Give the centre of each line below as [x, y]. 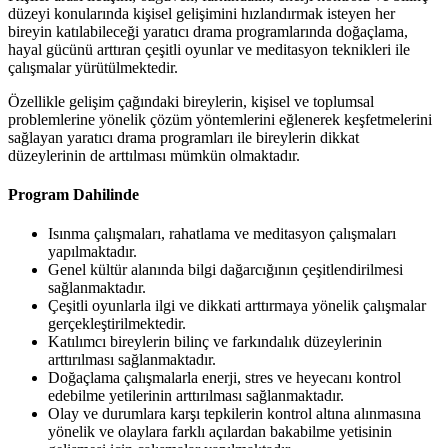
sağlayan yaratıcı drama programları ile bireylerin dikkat [183, 137]
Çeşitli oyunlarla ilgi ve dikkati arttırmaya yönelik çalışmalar [237, 306]
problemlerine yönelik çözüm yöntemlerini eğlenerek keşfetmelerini [220, 119]
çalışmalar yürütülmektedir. [93, 67]
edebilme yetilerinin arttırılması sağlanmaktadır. [196, 396]
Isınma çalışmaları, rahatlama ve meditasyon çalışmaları [222, 234]
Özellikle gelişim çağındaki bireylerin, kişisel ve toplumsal [191, 101]
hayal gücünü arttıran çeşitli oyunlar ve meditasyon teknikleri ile [209, 49]
